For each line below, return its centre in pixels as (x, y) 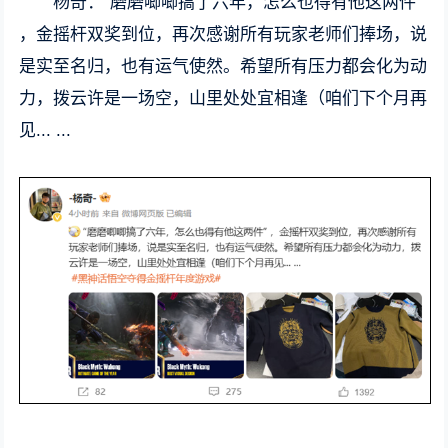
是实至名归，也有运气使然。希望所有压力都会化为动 (223, 67)
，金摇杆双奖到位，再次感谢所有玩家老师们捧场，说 (223, 35)
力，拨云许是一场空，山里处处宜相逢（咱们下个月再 (223, 99)
